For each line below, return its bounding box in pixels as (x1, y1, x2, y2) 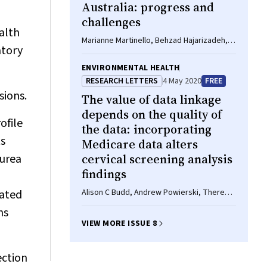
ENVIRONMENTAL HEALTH (82, 62, 180, 74)
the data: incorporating (82, 121, 212, 138)
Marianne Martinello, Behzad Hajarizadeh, (82, 35, 228, 46)
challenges (82, 14, 141, 30)
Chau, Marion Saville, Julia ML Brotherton (82, 198, 225, 210)
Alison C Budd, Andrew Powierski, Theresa (82, 187, 233, 198)
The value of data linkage (82, 91, 221, 108)
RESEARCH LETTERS (86, 75, 158, 87)
